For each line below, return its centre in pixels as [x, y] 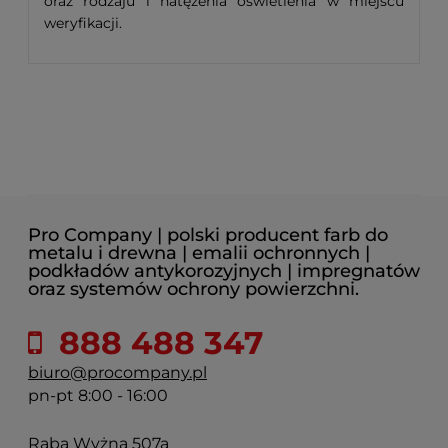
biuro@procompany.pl [117, 373]
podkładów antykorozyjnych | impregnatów [224, 271]
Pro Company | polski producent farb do [208, 235]
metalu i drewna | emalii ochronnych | [199, 253]
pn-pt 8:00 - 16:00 [98, 396]
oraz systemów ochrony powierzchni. [193, 289]
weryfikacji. [83, 23]
